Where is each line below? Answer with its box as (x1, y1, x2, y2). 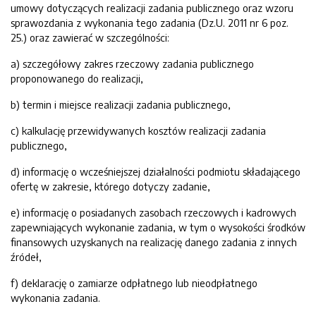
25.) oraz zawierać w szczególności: (11, 31, 169, 44)
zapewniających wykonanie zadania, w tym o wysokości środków (11, 221, 305, 233)
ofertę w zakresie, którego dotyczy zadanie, (11, 180, 210, 193)
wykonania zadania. (11, 291, 100, 304)
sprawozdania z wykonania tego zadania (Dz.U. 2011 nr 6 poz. (11, 16, 288, 29)
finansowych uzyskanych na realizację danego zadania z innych (11, 236, 297, 248)
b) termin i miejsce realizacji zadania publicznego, (11, 98, 231, 111)
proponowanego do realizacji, (11, 72, 143, 85)
